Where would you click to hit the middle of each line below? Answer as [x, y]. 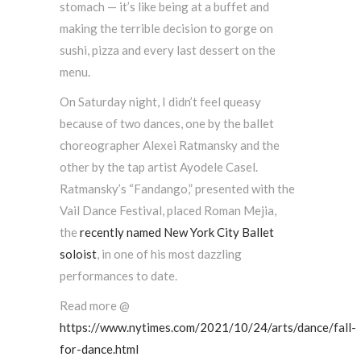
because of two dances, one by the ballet [167, 123]
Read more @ [95, 305]
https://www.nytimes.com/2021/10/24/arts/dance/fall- [208, 327]
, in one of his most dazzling [169, 253]
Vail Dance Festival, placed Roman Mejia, [168, 210]
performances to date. [118, 275]
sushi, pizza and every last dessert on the [168, 50]
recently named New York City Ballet [177, 232]
